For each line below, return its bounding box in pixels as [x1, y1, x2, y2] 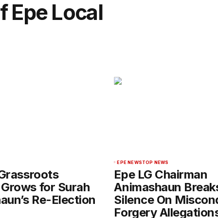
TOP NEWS [142, 160, 169, 165]
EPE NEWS [117, 160, 142, 165]
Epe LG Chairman [114, 167, 208, 182]
